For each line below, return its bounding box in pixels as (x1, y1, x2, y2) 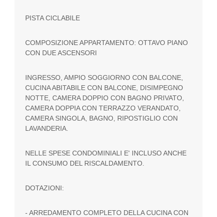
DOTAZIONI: (25, 184, 66, 192)
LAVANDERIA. (25, 124, 73, 133)
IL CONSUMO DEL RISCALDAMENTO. (25, 159, 145, 168)
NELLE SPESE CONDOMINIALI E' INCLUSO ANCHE (25, 149, 187, 157)
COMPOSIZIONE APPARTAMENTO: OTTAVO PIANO (25, 39, 188, 47)
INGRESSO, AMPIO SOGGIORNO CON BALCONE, (25, 74, 184, 82)
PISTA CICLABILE (25, 14, 80, 22)
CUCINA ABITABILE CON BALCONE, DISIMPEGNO (25, 84, 184, 92)
